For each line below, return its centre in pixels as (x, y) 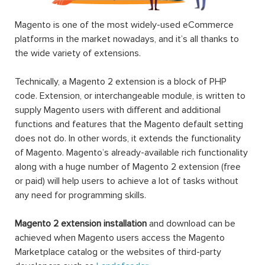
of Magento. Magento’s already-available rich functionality (131, 153)
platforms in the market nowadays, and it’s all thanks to (127, 39)
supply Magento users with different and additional (118, 110)
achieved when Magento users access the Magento (120, 238)
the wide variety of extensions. (78, 54)
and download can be (191, 224)
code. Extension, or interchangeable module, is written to (130, 96)
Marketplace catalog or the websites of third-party (118, 252)
